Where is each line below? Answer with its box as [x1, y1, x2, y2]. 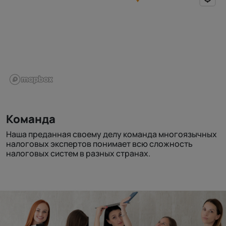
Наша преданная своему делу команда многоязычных [6, 129, 217, 140]
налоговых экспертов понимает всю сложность [6, 138, 193, 149]
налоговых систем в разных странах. [6, 148, 150, 159]
